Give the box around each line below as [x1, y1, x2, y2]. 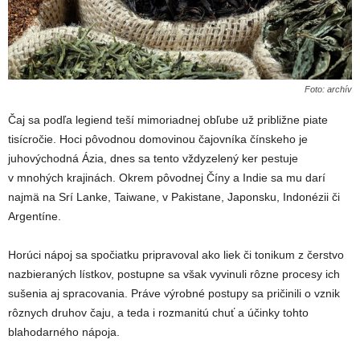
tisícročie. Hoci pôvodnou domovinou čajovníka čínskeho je [8, 132, 308, 145]
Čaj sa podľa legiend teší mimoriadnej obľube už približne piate [8, 112, 328, 126]
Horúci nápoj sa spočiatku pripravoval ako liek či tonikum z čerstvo [8, 247, 344, 261]
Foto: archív [305, 84, 352, 94]
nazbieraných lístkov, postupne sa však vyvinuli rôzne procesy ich [8, 267, 340, 280]
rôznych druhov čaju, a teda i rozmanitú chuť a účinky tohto [8, 305, 309, 319]
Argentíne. [8, 209, 61, 223]
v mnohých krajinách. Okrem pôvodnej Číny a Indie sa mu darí [8, 170, 325, 184]
